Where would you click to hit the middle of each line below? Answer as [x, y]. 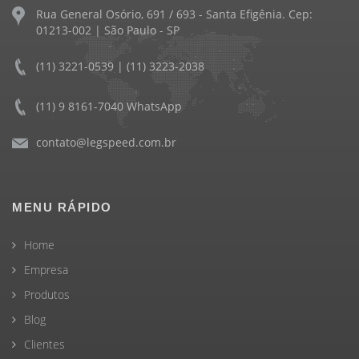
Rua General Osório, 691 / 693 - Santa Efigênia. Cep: [174, 14]
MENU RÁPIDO [62, 207]
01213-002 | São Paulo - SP [108, 30]
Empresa [46, 270]
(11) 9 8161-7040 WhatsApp [109, 106]
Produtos [47, 294]
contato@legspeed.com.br [106, 142]
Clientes [44, 344]
